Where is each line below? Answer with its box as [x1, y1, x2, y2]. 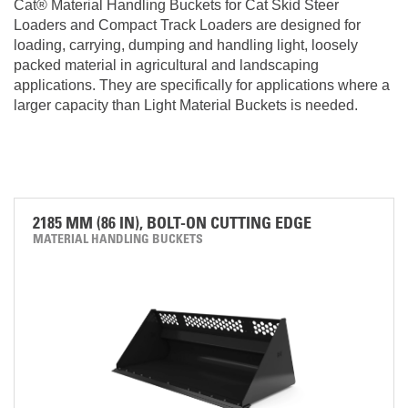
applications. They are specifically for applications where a [14, 77, 390, 93]
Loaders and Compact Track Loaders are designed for [14, 17, 361, 33]
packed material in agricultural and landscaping [14, 57, 319, 73]
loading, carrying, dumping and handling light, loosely [14, 37, 358, 53]
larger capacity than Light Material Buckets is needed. [14, 97, 358, 113]
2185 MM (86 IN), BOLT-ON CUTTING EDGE [33, 217, 311, 233]
